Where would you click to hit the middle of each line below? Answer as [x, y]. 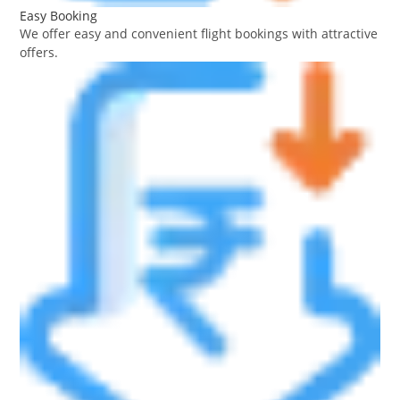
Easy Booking [59, 16]
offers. [39, 53]
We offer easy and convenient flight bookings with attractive [199, 34]
